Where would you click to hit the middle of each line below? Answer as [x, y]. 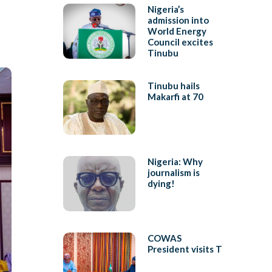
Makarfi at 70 [175, 96]
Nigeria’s [165, 9]
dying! [161, 184]
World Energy [177, 31]
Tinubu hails [173, 85]
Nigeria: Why [175, 162]
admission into [178, 20]
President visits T [185, 249]
